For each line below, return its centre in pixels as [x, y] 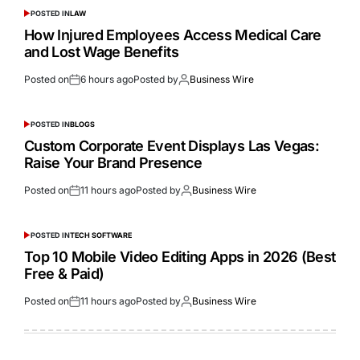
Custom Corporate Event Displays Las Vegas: [172, 145]
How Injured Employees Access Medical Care [173, 35]
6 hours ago [107, 79]
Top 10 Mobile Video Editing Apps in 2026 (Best [180, 256]
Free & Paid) [64, 273]
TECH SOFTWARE [100, 235]
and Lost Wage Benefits [101, 51]
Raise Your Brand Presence [113, 162]
